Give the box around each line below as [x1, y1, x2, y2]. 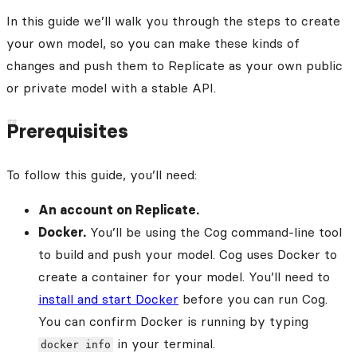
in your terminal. [113, 335, 216, 352]
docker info [41, 339, 112, 351]
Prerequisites [6, 119, 128, 143]
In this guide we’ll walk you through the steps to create [6, 12, 340, 29]
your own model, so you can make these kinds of [6, 34, 300, 51]
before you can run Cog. [178, 291, 328, 308]
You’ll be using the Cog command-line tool [86, 224, 342, 241]
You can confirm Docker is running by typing [38, 313, 308, 330]
